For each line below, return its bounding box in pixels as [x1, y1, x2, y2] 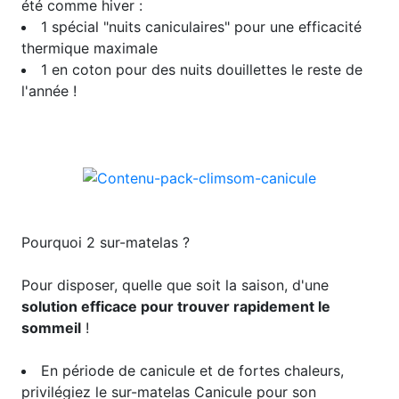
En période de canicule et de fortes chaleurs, [41, 361, 344, 379]
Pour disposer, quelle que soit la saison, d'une [21, 275, 329, 294]
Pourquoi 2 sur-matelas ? [21, 232, 190, 251]
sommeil [21, 318, 81, 337]
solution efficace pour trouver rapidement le [21, 297, 330, 315]
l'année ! [21, 82, 77, 101]
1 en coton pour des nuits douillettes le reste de [41, 61, 362, 79]
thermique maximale [21, 39, 158, 58]
